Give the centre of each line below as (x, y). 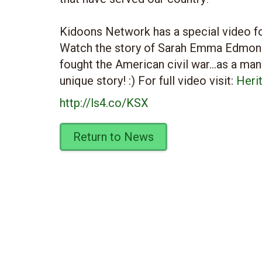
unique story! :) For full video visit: (148, 81)
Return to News (113, 137)
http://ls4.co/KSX (104, 103)
